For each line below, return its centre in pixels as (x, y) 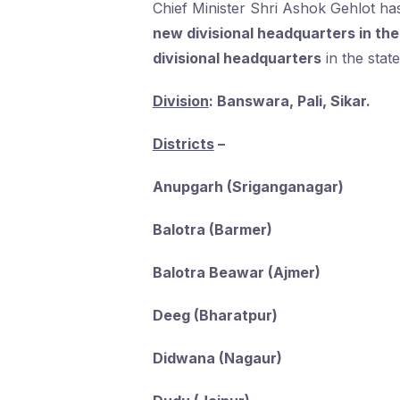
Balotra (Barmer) (212, 229)
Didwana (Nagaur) (217, 358)
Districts (183, 144)
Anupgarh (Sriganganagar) (248, 187)
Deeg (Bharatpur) (215, 315)
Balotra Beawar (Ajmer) (236, 272)
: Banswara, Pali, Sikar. (289, 101)
